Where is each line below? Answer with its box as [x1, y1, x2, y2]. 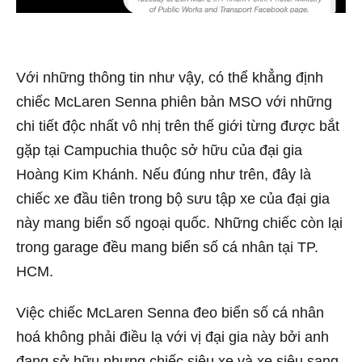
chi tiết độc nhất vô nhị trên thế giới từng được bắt [16, 117, 339, 134]
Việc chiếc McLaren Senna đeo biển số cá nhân [16, 305, 324, 322]
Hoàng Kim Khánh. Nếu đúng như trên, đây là [16, 166, 311, 183]
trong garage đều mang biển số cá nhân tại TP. [16, 238, 318, 255]
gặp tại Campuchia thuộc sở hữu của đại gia [16, 141, 302, 158]
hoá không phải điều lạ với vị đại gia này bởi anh [16, 329, 329, 346]
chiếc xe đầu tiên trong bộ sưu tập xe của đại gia [16, 190, 330, 207]
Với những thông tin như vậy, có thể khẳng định [16, 69, 323, 86]
